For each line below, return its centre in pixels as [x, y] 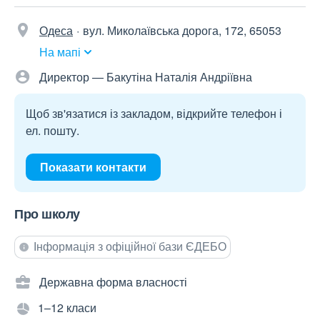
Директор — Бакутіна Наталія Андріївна [146, 77]
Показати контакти [93, 167]
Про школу [47, 214]
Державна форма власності [113, 282]
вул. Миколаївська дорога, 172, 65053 [182, 31]
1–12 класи [67, 308]
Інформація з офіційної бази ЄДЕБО [130, 246]
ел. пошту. [52, 131]
